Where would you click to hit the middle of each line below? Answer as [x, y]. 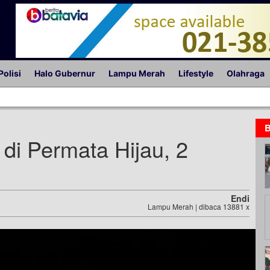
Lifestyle [196, 73]
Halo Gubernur [65, 73]
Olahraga [246, 73]
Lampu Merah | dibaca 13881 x [199, 206]
